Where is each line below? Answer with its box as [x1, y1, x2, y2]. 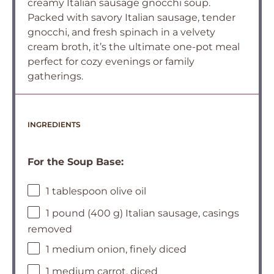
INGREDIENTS [28, 120, 81, 129]
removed [28, 223, 72, 235]
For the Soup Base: [28, 156, 124, 168]
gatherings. [28, 70, 83, 82]
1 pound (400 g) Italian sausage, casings [46, 207, 239, 220]
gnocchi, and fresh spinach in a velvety [28, 26, 215, 38]
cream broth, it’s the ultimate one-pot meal [28, 41, 240, 53]
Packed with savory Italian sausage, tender [28, 12, 235, 23]
